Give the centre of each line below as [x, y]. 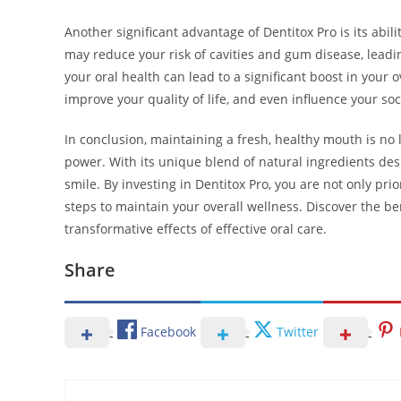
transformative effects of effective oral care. [196, 229]
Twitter [298, 331]
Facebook [168, 331]
